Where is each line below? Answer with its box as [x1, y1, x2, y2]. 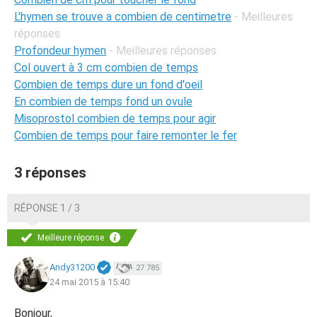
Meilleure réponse [35, 233, 106, 243]
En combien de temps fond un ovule [14, 95, 192, 108]
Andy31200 [50, 262, 95, 273]
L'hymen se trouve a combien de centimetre [14, 10, 231, 23]
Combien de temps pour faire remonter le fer [14, 129, 237, 142]
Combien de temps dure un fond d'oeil [14, 78, 202, 91]
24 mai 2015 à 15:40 [50, 276, 129, 287]
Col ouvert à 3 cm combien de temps [14, 61, 198, 74]
